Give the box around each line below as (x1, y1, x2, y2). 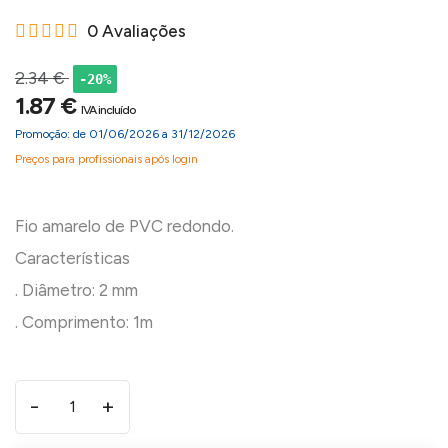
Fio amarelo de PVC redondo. (15, 216, 234, 236)
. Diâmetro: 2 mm (15, 280, 138, 300)
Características (15, 248, 130, 268)
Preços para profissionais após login (15, 152, 198, 166)
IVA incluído (81, 103, 135, 117)
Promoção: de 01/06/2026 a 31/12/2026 (15, 127, 235, 141)
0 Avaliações (87, 21, 186, 41)
